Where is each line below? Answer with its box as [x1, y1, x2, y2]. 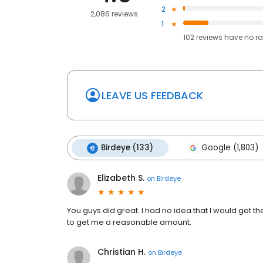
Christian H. [97, 246, 146, 258]
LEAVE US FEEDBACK [102, 88, 203, 103]
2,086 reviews [90, 8, 138, 19]
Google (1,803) [201, 142, 258, 154]
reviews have [195, 32, 242, 43]
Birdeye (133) [101, 142, 153, 154]
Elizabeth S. [97, 172, 144, 184]
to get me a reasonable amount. [67, 217, 191, 228]
